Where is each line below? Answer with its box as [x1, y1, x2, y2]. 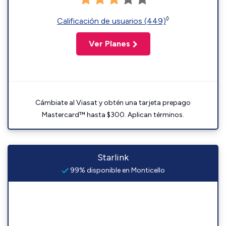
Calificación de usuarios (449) [57, 16, 166, 26]
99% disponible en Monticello [68, 166, 165, 175]
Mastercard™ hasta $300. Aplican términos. [42, 110, 184, 119]
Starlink [97, 152, 129, 163]
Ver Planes [88, 39, 130, 48]
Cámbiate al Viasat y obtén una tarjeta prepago [35, 98, 191, 107]
